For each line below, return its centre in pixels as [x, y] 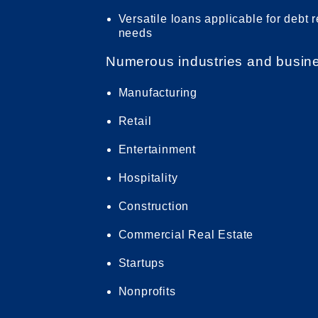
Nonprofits [147, 291]
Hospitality [148, 177]
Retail [135, 121]
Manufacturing [158, 92]
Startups [141, 263]
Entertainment [157, 149]
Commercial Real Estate [186, 234]
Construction [154, 206]
